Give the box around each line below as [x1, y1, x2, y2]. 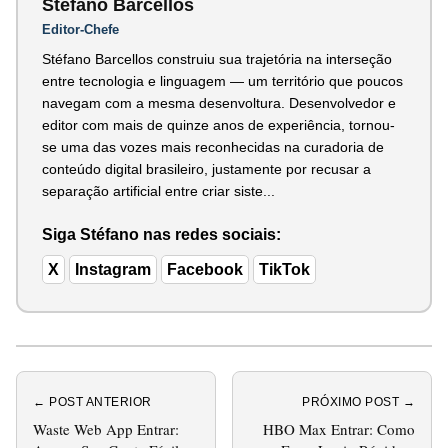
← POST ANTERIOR [33, 394, 152, 409]
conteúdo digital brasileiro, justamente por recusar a [42, 160, 371, 177]
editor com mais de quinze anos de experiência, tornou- [42, 116, 395, 133]
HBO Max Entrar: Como [263, 418, 415, 439]
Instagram [75, 260, 151, 278]
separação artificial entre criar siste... [42, 182, 275, 199]
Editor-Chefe [42, 21, 119, 37]
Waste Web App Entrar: [33, 418, 179, 439]
